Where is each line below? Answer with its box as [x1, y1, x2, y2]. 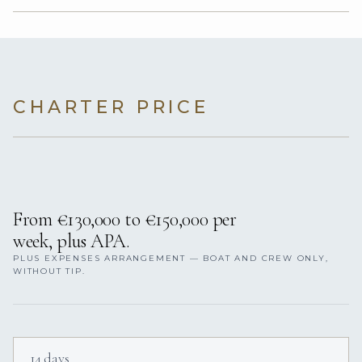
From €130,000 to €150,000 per [13, 208, 237, 232]
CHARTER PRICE [13, 96, 209, 119]
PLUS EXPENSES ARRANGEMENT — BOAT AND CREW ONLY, [13, 253, 329, 264]
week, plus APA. [13, 229, 130, 254]
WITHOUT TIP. [13, 266, 86, 277]
